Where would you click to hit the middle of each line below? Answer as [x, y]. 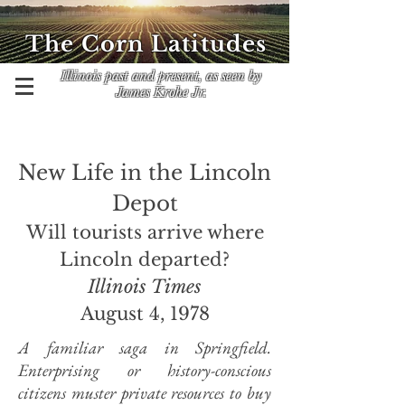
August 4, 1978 [145, 314]
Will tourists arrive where [145, 232]
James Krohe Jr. [161, 92]
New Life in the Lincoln [145, 173]
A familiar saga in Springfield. [145, 348]
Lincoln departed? [145, 259]
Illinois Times [145, 287]
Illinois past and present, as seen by [161, 76]
